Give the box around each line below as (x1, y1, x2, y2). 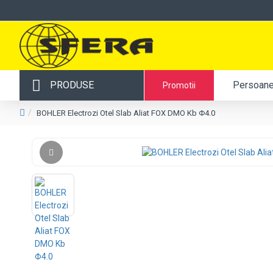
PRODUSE (50, 79, 94, 91)
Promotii (163, 80, 196, 90)
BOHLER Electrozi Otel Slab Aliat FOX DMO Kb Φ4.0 (37, 108, 215, 118)
